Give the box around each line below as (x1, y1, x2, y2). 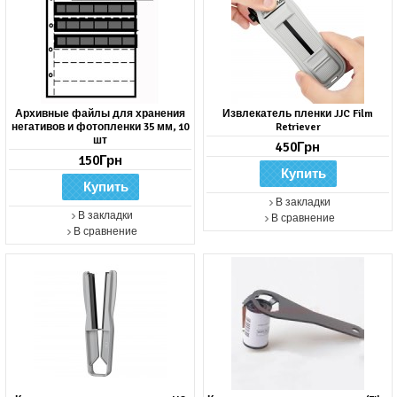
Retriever (275, 121, 321, 135)
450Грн (276, 139, 320, 156)
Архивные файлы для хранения (15, 107, 185, 121)
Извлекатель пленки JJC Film (222, 107, 373, 121)
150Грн (78, 152, 122, 169)
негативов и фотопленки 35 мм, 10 (12, 121, 189, 135)
